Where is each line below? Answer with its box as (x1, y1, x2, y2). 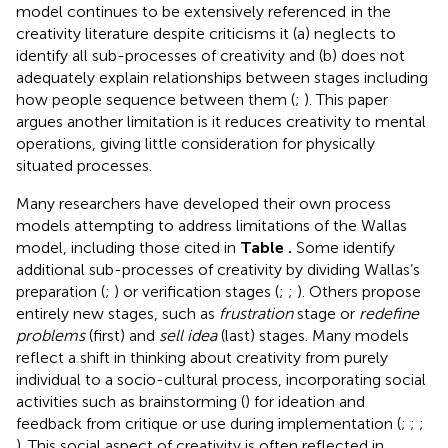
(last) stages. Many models (217, 325, 409, 345)
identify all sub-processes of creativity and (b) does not (16, 45, 405, 65)
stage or (293, 303, 359, 323)
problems (16, 325, 85, 345)
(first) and (85, 325, 159, 345)
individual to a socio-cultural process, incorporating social (16, 369, 426, 389)
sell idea (159, 325, 217, 345)
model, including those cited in (16, 237, 240, 257)
